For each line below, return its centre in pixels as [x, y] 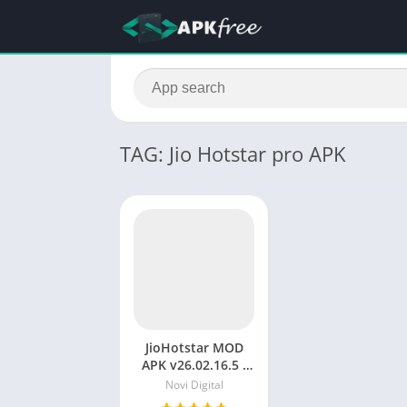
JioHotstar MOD [194, 348]
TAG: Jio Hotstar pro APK [233, 154]
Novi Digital [194, 385]
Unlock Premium [194, 382]
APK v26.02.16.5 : [194, 365]
